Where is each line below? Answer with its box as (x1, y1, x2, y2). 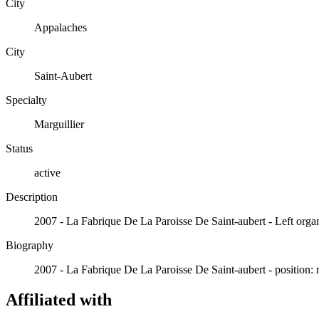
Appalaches (34, 21, 87, 33)
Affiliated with (6, 290, 112, 309)
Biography (6, 239, 53, 251)
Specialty (6, 93, 47, 106)
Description (6, 190, 58, 203)
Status (6, 142, 33, 155)
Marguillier (34, 117, 84, 130)
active (34, 166, 61, 179)
